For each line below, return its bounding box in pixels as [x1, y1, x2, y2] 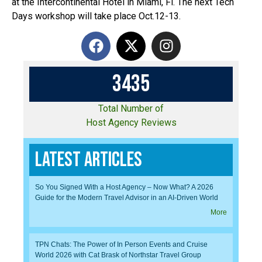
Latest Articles [35, 147, 142, 173]
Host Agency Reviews [85, 116, 177, 128]
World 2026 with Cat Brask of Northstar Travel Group [35, 251, 201, 260]
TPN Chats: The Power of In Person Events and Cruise [35, 240, 208, 249]
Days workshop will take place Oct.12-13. [12, 10, 181, 22]
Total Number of [98, 102, 164, 114]
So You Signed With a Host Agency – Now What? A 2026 [35, 183, 213, 192]
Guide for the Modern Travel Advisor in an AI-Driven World [35, 194, 218, 202]
